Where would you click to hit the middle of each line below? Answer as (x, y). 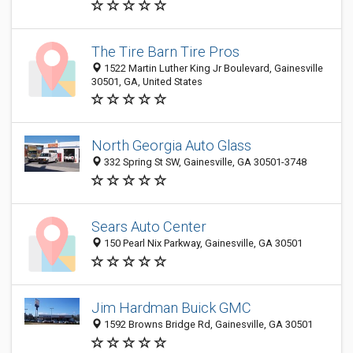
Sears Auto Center (149, 227)
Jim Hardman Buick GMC (171, 308)
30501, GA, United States (147, 82)
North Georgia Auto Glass (171, 146)
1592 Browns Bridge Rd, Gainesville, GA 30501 (207, 325)
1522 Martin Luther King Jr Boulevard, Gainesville (212, 68)
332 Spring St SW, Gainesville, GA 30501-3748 (204, 162)
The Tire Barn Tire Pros (165, 52)
